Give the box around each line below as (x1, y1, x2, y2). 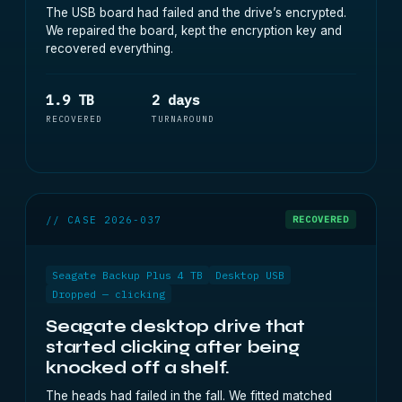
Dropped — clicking (52, 287, 165, 301)
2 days (152, 92, 200, 109)
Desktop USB (215, 268, 284, 282)
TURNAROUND (152, 113, 214, 125)
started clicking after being (46, 336, 300, 357)
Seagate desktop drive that (46, 316, 306, 336)
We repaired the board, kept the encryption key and (46, 23, 342, 38)
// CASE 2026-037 (46, 213, 162, 226)
